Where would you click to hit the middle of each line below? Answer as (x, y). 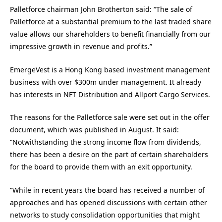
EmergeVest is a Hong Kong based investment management (110, 69)
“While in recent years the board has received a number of (107, 190)
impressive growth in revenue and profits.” (81, 47)
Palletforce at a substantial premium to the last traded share (111, 22)
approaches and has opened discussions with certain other (109, 202)
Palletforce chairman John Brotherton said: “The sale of (101, 9)
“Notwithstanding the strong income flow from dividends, (106, 142)
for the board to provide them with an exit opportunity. (101, 167)
